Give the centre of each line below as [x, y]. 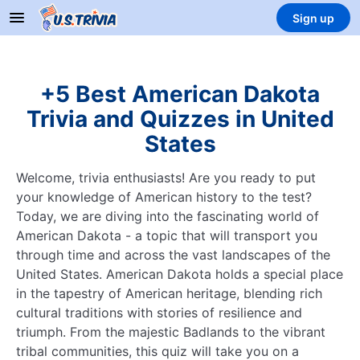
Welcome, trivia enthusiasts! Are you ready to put [166, 178]
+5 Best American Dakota [180, 94]
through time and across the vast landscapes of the [173, 255]
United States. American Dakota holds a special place [180, 274]
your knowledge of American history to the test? [164, 197]
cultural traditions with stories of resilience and [159, 313]
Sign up [313, 18]
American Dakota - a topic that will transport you [167, 235]
